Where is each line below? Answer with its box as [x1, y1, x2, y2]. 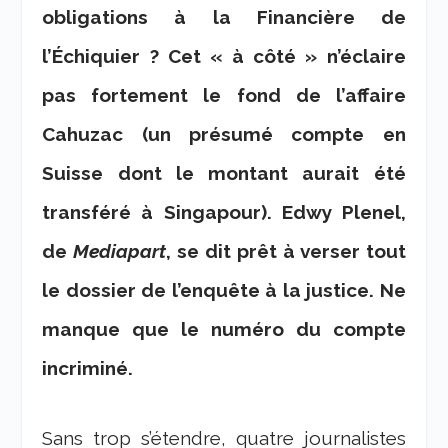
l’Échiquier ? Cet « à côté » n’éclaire [42, 45, 406, 68]
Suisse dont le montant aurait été [42, 162, 406, 185]
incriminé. [42, 357, 134, 380]
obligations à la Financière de [42, 6, 406, 29]
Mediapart [73, 240, 167, 263]
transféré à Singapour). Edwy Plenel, [42, 201, 406, 224]
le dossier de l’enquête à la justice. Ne [42, 279, 406, 302]
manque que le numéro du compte [42, 318, 406, 341]
